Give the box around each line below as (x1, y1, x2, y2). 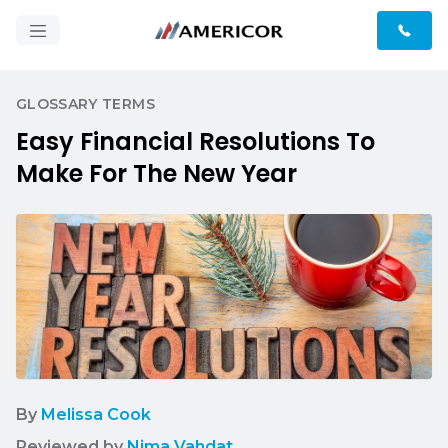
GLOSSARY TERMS (16, 95, 155, 113)
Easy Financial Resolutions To (16, 125, 375, 158)
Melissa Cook (41, 405, 151, 425)
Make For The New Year (16, 157, 297, 190)
